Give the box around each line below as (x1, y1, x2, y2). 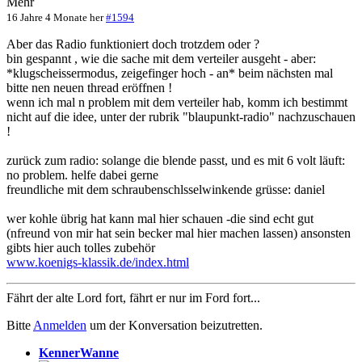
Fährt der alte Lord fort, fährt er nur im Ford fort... (6, 291, 260, 305)
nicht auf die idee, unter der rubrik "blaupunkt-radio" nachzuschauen (6, 110, 356, 124)
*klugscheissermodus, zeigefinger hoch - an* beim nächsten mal (6, 66, 333, 81)
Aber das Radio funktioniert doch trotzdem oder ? (6, 37, 259, 52)
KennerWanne (39, 346, 119, 360)
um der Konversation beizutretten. (86, 318, 263, 333)
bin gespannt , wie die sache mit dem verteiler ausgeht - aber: (6, 52, 316, 66)
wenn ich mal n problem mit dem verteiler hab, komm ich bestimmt (6, 95, 347, 110)
